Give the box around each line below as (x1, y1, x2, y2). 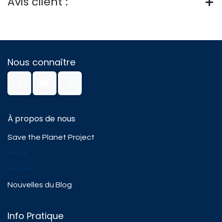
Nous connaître (7, 56, 75, 68)
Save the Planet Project (7, 133, 95, 141)
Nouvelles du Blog (7, 181, 72, 189)
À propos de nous (7, 113, 75, 124)
